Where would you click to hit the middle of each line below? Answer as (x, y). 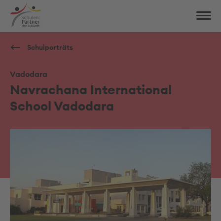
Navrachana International (91, 90)
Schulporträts (50, 47)
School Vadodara (62, 106)
